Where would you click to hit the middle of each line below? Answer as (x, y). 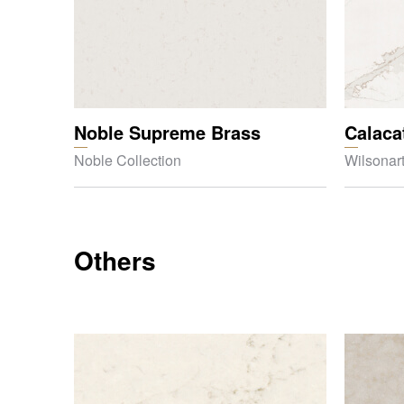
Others (115, 260)
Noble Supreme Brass (167, 132)
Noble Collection (128, 160)
